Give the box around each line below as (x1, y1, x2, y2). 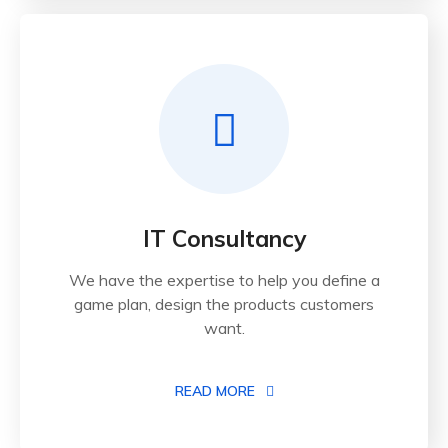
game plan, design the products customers (74, 294, 374, 315)
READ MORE (174, 382, 259, 401)
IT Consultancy (142, 224, 306, 254)
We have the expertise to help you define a (68, 270, 380, 291)
